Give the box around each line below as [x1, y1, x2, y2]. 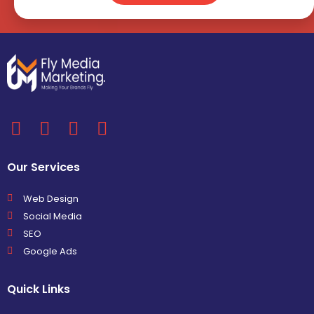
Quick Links [7, 280, 70, 297]
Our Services [7, 158, 80, 175]
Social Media [22, 209, 82, 223]
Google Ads [22, 244, 77, 258]
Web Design [22, 191, 78, 205]
